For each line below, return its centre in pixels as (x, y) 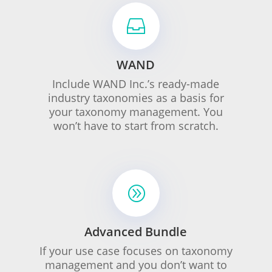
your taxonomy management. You (136, 112)
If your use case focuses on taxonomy (136, 251)
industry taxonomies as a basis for (136, 98)
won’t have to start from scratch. (136, 126)
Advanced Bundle (136, 232)
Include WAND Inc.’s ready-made (136, 84)
